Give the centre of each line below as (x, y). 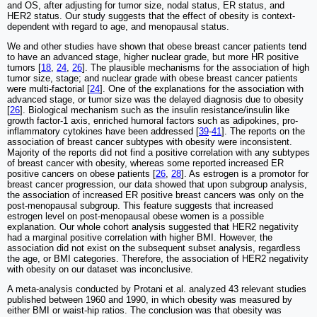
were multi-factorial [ (48, 89)
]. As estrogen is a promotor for (245, 174)
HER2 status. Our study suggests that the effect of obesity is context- (151, 16)
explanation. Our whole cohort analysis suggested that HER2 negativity (153, 227)
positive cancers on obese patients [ (81, 174)
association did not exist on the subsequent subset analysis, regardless (154, 248)
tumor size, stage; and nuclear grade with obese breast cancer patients (152, 79)
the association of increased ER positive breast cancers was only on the (155, 195)
